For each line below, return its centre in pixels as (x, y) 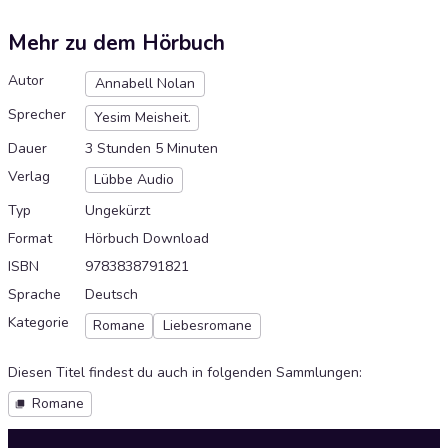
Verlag (29, 177)
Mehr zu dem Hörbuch (116, 43)
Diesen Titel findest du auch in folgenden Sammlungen (183, 373)
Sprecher (37, 115)
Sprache (34, 295)
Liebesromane (207, 326)
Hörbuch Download (147, 239)
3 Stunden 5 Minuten (151, 149)
